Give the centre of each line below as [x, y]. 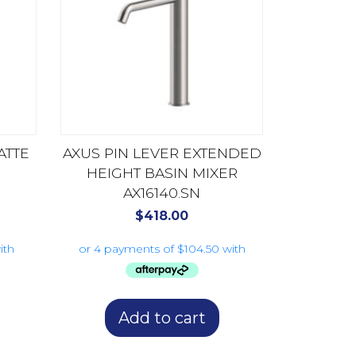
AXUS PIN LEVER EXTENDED [162, 153]
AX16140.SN [162, 193]
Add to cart [162, 317]
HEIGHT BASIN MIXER [162, 173]
